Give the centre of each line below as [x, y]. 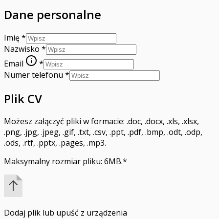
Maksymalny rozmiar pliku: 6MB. [63, 162]
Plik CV [23, 98]
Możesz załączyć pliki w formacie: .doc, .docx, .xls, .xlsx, [101, 121]
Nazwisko [22, 49]
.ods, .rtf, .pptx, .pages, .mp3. [55, 143]
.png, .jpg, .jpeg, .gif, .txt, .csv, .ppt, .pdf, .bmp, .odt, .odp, [103, 132]
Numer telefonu [33, 75]
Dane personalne [53, 14]
